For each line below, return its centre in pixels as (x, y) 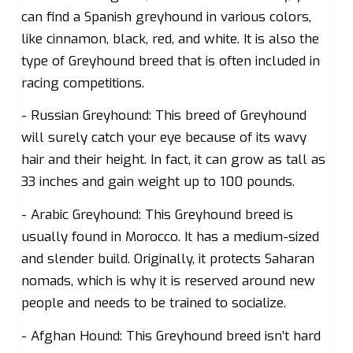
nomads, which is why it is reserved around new (168, 281)
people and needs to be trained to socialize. (153, 303)
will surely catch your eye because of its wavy (163, 138)
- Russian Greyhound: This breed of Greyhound (163, 116)
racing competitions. (82, 83)
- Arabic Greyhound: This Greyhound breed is (157, 215)
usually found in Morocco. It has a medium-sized (170, 237)
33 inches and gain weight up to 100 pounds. (158, 182)
